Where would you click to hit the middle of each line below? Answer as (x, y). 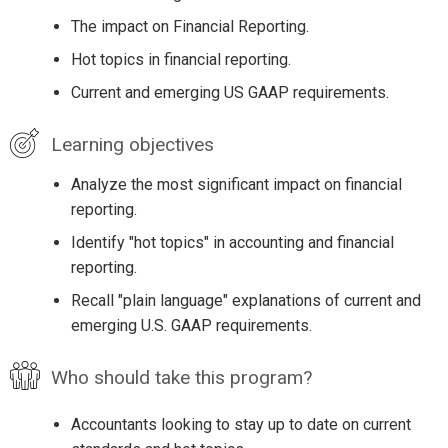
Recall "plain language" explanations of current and (245, 301)
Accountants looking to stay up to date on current (240, 424)
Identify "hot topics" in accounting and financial (232, 243)
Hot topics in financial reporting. (180, 60)
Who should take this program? (181, 378)
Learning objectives (132, 145)
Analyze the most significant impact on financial (236, 185)
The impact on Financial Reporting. (189, 27)
